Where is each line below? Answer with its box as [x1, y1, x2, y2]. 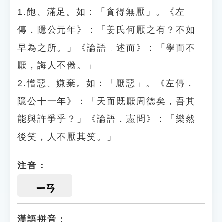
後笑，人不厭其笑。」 [17, 132, 116, 142]
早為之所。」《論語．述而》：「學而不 [17, 43, 196, 53]
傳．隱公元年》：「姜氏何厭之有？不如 [17, 25, 196, 35]
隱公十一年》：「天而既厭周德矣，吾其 [17, 96, 196, 106]
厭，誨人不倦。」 [17, 60, 97, 70]
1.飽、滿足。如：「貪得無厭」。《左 [17, 7, 185, 17]
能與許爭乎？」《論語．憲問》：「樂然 [17, 114, 196, 124]
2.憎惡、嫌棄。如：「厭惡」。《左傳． [17, 78, 195, 88]
